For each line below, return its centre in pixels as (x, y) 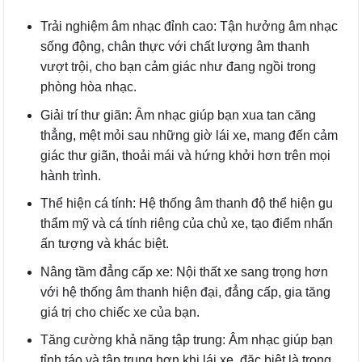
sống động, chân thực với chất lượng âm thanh (175, 46)
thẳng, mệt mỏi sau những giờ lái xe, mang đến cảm (189, 135)
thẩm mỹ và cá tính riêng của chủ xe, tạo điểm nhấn (186, 224)
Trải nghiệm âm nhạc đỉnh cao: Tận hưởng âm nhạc (189, 26)
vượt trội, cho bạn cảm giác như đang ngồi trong (178, 66)
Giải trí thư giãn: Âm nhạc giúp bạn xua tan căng (178, 115)
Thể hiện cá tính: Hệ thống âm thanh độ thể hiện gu (186, 204)
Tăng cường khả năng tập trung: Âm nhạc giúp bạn (186, 340)
